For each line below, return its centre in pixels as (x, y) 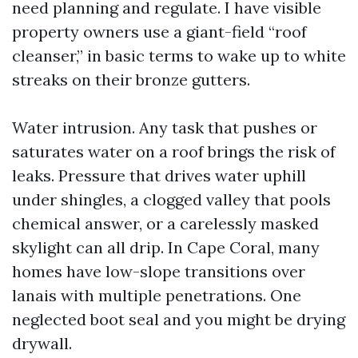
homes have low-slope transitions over (159, 271)
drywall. (42, 343)
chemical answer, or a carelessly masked (165, 223)
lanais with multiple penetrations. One (157, 295)
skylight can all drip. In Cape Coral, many (166, 247)
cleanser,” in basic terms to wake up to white (179, 56)
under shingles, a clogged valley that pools (171, 199)
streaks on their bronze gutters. (131, 80)
